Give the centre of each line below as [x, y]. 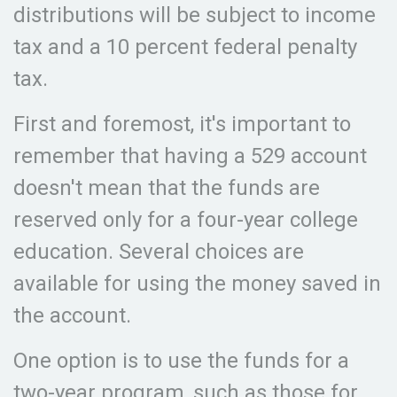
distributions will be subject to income [195, 15]
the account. [72, 315]
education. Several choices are [159, 252]
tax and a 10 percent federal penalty [185, 47]
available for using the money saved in [197, 284]
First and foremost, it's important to [182, 124]
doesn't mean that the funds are [167, 188]
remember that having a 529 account [190, 156]
